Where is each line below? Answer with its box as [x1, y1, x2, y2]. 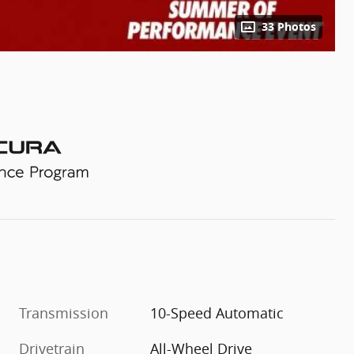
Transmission [19, 303, 108, 323]
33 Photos [262, 19, 316, 34]
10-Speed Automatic [150, 303, 284, 323]
